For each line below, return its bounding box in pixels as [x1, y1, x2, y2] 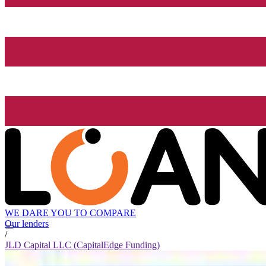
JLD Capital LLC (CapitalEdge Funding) [5, 240, 160, 251]
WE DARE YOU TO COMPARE [5, 208, 136, 218]
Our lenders [5, 218, 49, 229]
